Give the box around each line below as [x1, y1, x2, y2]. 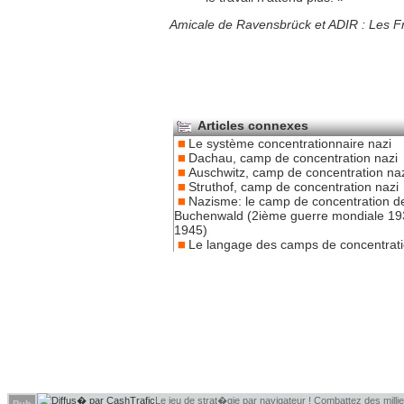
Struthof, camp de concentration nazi [188, 179, 399, 194]
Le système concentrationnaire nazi [188, 135, 391, 151]
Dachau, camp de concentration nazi [188, 150, 398, 165]
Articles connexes [195, 117, 308, 133]
